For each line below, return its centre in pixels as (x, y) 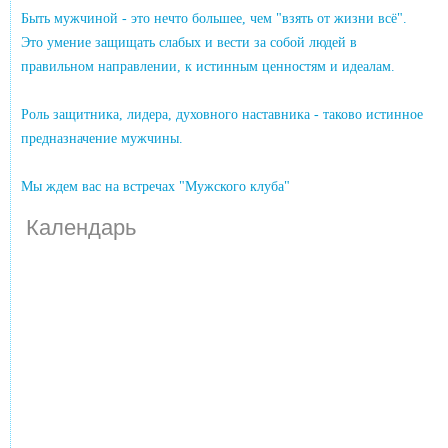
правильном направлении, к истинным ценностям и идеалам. (208, 66)
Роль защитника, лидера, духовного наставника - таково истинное (222, 114)
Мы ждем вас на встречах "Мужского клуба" (156, 186)
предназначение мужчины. (102, 138)
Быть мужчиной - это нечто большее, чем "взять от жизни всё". (214, 18)
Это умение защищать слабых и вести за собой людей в (189, 42)
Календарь (81, 227)
